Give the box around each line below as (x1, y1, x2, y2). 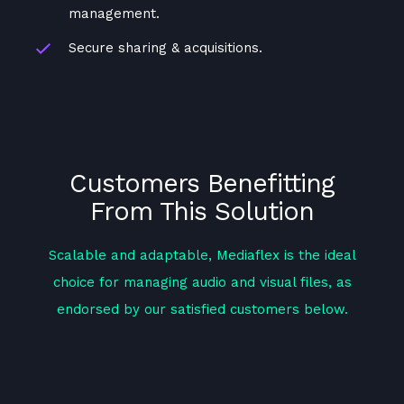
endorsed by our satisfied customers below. (56, 301, 348, 318)
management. (69, 5, 160, 22)
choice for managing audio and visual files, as (52, 274, 352, 291)
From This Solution (90, 195, 314, 226)
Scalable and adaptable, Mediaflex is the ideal (48, 247, 356, 264)
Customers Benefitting (69, 167, 335, 198)
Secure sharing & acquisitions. (69, 39, 262, 56)
